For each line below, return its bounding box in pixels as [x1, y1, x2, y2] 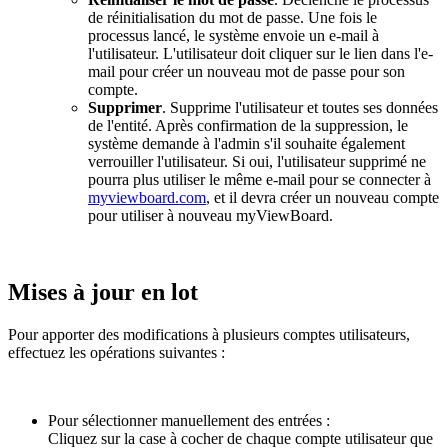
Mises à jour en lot [8, 279, 198, 306]
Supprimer [88, 99, 162, 117]
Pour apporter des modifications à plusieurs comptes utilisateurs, [8, 326, 410, 344]
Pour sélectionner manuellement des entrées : [48, 412, 334, 430]
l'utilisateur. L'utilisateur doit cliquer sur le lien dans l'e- [88, 45, 433, 63]
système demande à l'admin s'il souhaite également [88, 135, 405, 153]
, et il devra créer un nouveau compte [206, 189, 439, 207]
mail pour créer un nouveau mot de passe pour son [88, 63, 405, 81]
